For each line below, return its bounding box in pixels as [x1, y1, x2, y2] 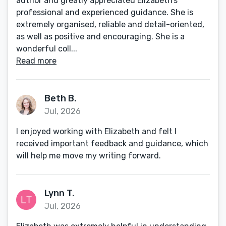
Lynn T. [44, 188, 75, 199]
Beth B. [44, 93, 77, 104]
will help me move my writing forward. [16, 151, 161, 160]
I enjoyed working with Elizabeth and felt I [16, 127, 177, 136]
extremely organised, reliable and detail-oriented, [16, 20, 204, 29]
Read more [16, 56, 56, 66]
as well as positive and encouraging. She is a [16, 32, 185, 41]
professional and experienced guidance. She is [16, 8, 193, 17]
